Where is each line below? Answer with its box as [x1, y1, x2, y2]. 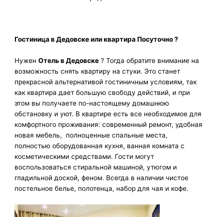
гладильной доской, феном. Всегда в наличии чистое [15, 173, 188, 182]
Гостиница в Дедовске [15, 35, 89, 43]
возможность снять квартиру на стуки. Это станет [15, 67, 180, 75]
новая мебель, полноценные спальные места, [15, 131, 168, 139]
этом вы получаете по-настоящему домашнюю [15, 99, 169, 107]
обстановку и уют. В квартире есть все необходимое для [15, 109, 201, 118]
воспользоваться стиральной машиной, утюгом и [15, 163, 177, 171]
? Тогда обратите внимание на [99, 56, 199, 64]
